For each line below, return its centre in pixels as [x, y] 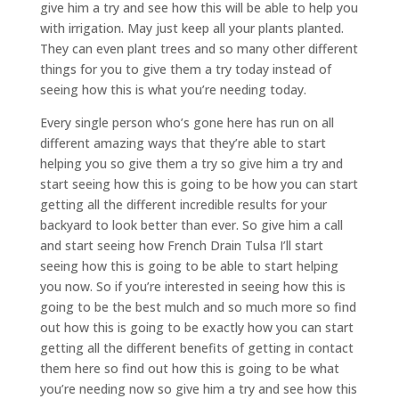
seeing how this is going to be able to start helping [189, 265]
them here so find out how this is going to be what [189, 368]
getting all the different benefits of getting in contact [196, 347]
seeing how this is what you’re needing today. [173, 89]
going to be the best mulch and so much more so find [198, 306]
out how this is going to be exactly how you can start [196, 327]
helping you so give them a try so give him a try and [191, 163]
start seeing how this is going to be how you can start [199, 183]
